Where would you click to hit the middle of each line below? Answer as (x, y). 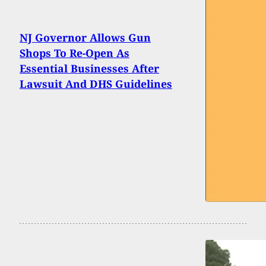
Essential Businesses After (89, 68)
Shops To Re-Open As (75, 53)
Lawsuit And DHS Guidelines (96, 83)
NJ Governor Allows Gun (85, 37)
